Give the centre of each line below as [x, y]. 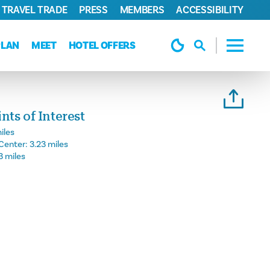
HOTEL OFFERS [102, 46]
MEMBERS [142, 10]
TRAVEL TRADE [34, 10]
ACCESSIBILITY [210, 10]
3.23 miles [49, 145]
